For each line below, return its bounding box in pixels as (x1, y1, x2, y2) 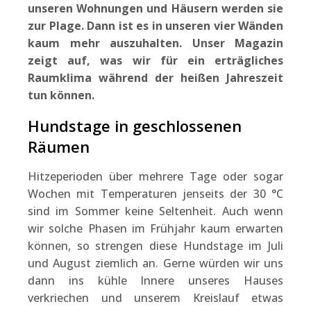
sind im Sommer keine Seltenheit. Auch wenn (28, 203, 283, 219)
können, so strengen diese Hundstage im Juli (28, 237, 283, 253)
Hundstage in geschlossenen (28, 115, 242, 136)
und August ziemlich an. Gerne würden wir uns (28, 255, 283, 271)
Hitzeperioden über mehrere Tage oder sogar (28, 168, 283, 184)
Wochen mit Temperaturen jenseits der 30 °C (28, 185, 283, 201)
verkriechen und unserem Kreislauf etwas (28, 289, 283, 305)
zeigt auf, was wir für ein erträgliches (28, 52, 283, 68)
